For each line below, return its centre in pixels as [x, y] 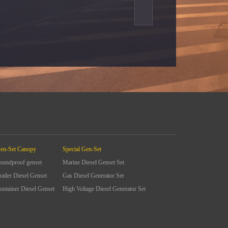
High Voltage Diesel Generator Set [104, 189]
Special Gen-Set [82, 149]
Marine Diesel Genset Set [93, 162]
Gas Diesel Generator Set [93, 176]
